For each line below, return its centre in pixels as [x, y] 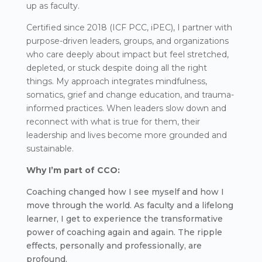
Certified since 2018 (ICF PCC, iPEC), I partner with [129, 28]
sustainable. [50, 149]
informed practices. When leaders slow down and [126, 108]
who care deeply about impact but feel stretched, [127, 55]
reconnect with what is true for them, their [113, 122]
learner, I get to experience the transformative [124, 219]
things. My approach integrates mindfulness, [116, 82]
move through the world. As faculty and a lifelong [130, 206]
